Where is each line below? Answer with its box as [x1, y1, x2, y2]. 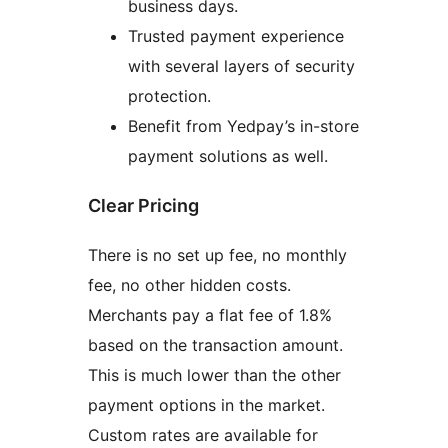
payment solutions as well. [128, 146, 328, 167]
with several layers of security [128, 56, 355, 77]
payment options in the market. [88, 395, 325, 416]
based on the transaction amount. [88, 335, 343, 356]
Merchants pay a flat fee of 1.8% [88, 305, 299, 326]
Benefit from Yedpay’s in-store [128, 116, 359, 137]
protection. [128, 86, 211, 107]
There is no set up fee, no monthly [88, 245, 347, 266]
